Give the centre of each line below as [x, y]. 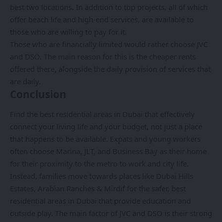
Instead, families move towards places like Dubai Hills [102, 176]
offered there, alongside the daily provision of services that [110, 69]
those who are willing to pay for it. [68, 32]
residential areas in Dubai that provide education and [100, 200]
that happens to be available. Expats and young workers [105, 139]
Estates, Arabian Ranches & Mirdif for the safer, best [98, 188]
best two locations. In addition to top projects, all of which [109, 7]
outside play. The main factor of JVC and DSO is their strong [111, 213]
